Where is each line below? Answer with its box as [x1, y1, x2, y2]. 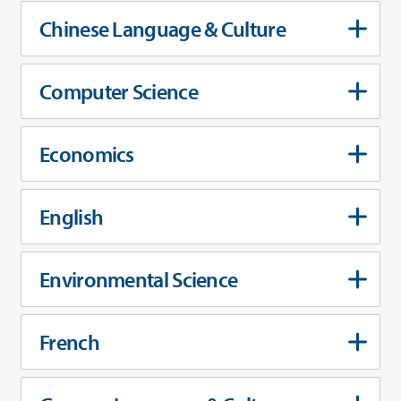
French [39, 328, 99, 355]
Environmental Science [39, 265, 238, 293]
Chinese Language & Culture [39, 14, 286, 42]
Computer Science [39, 77, 198, 105]
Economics [39, 140, 134, 167]
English [39, 202, 104, 230]
